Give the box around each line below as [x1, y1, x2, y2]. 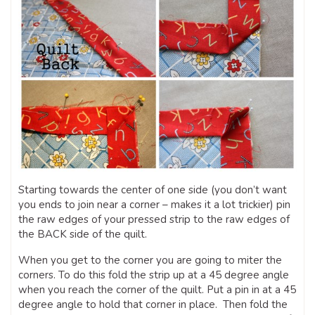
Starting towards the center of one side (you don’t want [18, 182, 287, 197]
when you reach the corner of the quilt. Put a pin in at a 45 [18, 282, 296, 297]
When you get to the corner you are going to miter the [18, 252, 282, 267]
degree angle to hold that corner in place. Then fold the [18, 297, 288, 311]
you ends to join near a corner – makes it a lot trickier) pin [18, 197, 290, 212]
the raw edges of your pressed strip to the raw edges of [18, 212, 290, 226]
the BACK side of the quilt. [18, 226, 147, 241]
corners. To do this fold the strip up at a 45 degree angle [18, 267, 289, 282]
